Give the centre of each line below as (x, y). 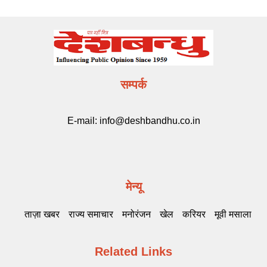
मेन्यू (133, 187)
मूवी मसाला (233, 215)
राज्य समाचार (91, 215)
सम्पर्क (133, 85)
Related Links (133, 252)
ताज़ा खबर (42, 215)
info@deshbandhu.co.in (150, 121)
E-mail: (83, 121)
